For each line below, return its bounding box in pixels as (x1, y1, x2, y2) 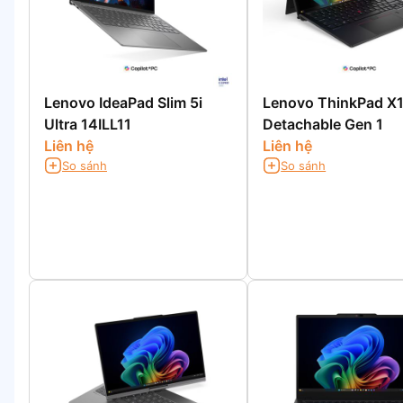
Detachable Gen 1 (263, 115, 384, 134)
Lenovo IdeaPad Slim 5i (44, 94, 202, 112)
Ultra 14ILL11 (44, 115, 131, 134)
